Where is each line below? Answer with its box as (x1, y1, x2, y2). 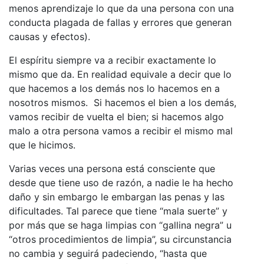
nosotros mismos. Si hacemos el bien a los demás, (9, 96, 236, 108)
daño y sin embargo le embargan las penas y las (9, 190, 225, 203)
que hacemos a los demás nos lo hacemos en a (9, 82, 220, 94)
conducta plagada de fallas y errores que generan (9, 16, 232, 28)
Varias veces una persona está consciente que (9, 162, 215, 174)
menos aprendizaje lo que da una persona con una (9, 2, 234, 14)
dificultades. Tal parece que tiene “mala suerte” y (9, 204, 227, 217)
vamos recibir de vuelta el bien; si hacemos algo (9, 110, 224, 123)
